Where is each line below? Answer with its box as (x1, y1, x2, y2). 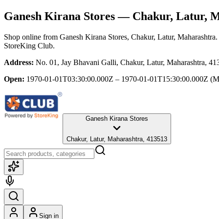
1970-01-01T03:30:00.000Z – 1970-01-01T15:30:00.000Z (26, 74, 208, 83)
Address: (4, 58, 34, 66)
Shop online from (4, 32, 60, 41)
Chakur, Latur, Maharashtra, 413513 (66, 135, 167, 143)
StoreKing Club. (4, 41, 55, 50)
